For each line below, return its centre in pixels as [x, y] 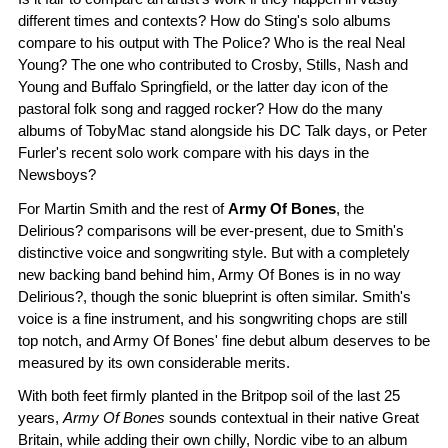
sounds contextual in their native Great [292, 417]
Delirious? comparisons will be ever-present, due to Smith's [211, 230]
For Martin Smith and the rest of [123, 208]
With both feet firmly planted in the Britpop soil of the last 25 [209, 395]
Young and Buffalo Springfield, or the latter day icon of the [203, 87]
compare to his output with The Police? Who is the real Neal [211, 43]
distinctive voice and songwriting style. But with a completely [214, 252]
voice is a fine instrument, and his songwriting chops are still [212, 318]
